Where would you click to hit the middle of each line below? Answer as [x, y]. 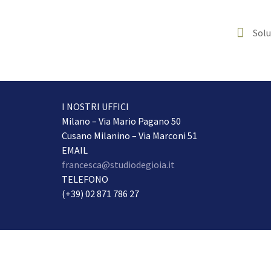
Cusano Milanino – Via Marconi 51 [129, 136]
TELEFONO [85, 179]
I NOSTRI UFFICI [95, 107]
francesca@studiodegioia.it [118, 165]
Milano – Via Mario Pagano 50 [121, 121]
